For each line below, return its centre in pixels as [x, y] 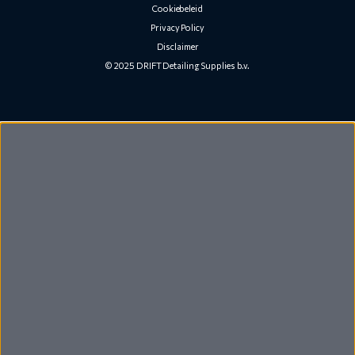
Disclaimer [177, 46]
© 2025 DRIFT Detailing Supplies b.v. [177, 65]
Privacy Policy [177, 27]
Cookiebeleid [177, 8]
